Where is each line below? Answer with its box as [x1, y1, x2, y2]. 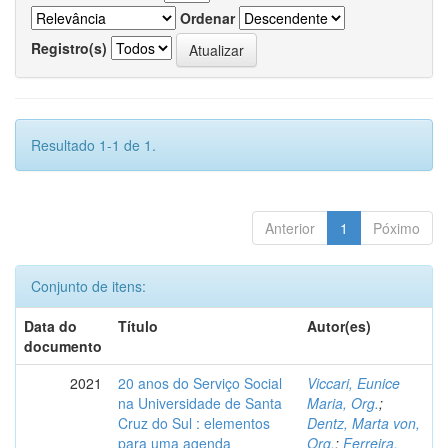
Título [118, 316, 158, 336]
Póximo [373, 218, 420, 238]
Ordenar [180, 8, 235, 28]
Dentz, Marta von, [307, 413, 420, 433]
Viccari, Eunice [307, 373, 400, 393]
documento [24, 336, 102, 356]
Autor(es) [307, 316, 371, 336]
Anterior [265, 218, 315, 238]
